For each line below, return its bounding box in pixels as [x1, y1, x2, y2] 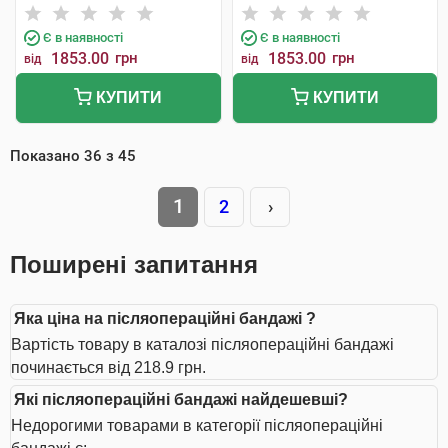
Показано [10, 147, 84, 165]
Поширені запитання [10, 251, 258, 278]
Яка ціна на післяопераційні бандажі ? [14, 310, 316, 327]
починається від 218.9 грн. [11, 359, 206, 376]
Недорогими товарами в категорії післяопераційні [11, 417, 383, 434]
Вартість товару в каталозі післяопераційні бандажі [11, 336, 394, 353]
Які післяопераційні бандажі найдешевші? [14, 391, 348, 408]
